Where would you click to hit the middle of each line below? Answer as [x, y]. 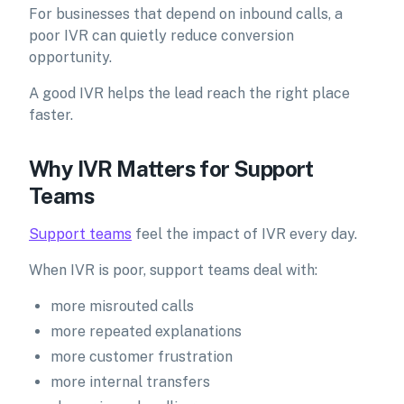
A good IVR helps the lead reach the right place [189, 93]
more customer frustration [142, 357]
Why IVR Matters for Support [171, 169]
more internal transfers [130, 382]
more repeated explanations [146, 331]
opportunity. [70, 57]
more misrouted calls [122, 306]
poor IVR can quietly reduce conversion [161, 36]
